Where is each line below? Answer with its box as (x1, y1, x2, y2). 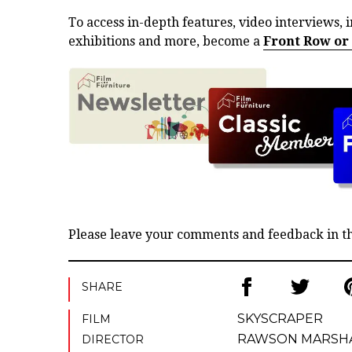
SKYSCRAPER (237, 310, 324, 326)
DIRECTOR (82, 332, 144, 346)
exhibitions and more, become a (68, 34, 263, 49)
